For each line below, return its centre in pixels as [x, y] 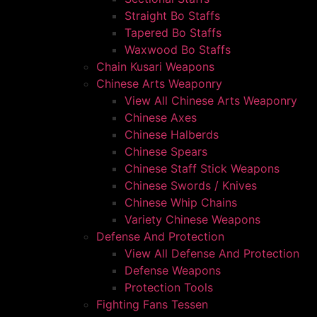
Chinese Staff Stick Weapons [202, 168]
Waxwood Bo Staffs [178, 50]
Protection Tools [169, 287]
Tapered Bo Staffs [173, 33]
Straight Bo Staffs [172, 16]
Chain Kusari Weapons [155, 67]
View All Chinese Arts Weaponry [211, 100]
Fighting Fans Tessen [152, 304]
